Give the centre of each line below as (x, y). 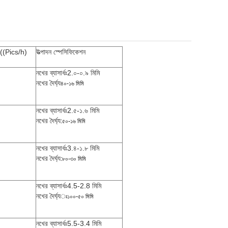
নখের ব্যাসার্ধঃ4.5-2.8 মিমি (69, 186)
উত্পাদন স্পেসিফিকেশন (61, 52)
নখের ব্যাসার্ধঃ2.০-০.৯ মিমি (68, 73)
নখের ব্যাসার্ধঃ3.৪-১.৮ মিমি (68, 148)
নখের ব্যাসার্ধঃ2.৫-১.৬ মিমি (68, 110)
